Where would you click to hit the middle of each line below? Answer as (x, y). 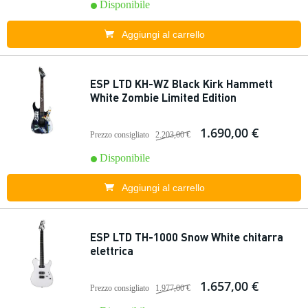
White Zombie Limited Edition (163, 97)
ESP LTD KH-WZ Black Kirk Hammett (181, 84)
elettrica (112, 251)
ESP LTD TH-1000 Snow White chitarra (187, 237)
